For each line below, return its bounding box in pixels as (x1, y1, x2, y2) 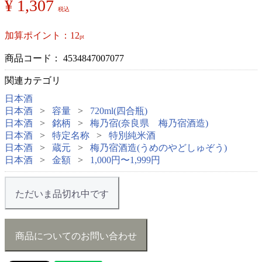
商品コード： (5, 53, 63, 63)
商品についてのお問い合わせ (15, 230, 137, 241)
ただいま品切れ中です (15, 188, 109, 199)
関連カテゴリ (5, 75, 61, 85)
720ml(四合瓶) (90, 105, 147, 116)
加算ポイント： (5, 30, 70, 40)
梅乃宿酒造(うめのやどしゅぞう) (90, 142, 227, 153)
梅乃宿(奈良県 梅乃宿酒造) (90, 118, 208, 128)
